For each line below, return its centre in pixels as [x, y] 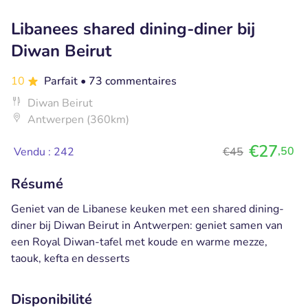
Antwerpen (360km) [78, 119]
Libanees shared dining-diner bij [133, 29]
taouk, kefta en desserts [70, 258]
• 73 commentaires [129, 81]
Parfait [62, 81]
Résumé [37, 184]
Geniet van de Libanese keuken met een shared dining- [147, 209]
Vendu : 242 [44, 152]
